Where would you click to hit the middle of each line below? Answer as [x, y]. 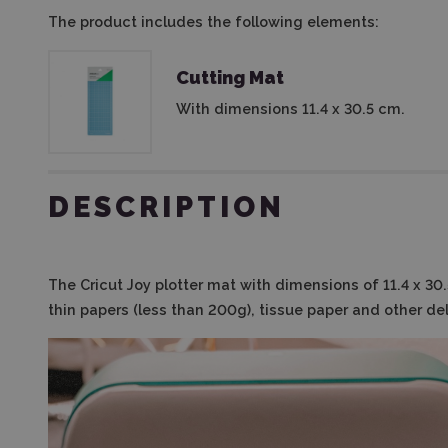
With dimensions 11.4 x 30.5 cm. [290, 108]
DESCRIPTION [166, 207]
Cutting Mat [230, 77]
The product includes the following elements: [213, 21]
